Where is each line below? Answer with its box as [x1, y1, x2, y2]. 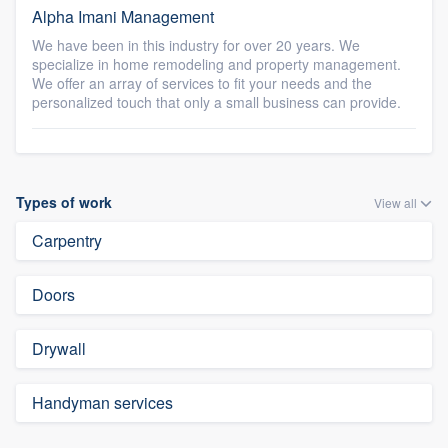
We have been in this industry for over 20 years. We [32, 35, 360, 55]
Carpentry [32, 229, 102, 252]
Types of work [16, 192, 112, 212]
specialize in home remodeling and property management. [32, 54, 401, 74]
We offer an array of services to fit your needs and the [32, 73, 372, 93]
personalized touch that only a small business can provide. [32, 92, 401, 112]
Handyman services [32, 391, 173, 414]
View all [374, 194, 420, 211]
